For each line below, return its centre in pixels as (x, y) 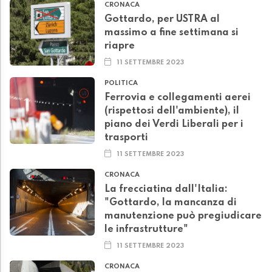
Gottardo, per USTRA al (162, 20)
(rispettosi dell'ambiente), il (172, 111)
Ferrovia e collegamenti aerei (178, 98)
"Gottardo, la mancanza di (171, 203)
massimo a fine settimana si (172, 33)
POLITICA (121, 83)
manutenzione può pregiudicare (183, 216)
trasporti (126, 138)
